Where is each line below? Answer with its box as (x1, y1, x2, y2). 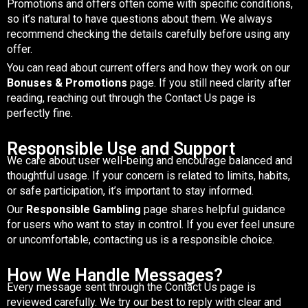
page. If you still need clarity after (127, 76, 291, 89)
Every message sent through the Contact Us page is (7, 280, 256, 294)
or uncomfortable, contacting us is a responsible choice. (7, 232, 274, 246)
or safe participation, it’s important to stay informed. (7, 184, 254, 197)
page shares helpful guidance (141, 202, 285, 216)
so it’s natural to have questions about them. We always (7, 12, 272, 25)
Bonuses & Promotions (7, 76, 127, 89)
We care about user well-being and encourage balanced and (7, 153, 292, 167)
